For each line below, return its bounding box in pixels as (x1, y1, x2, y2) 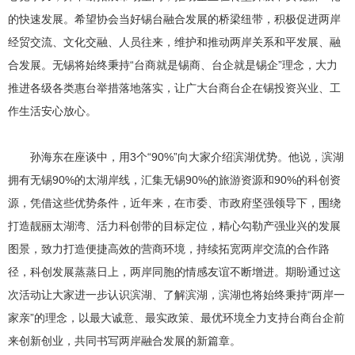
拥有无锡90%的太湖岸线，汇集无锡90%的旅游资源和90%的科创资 (8, 173, 342, 186)
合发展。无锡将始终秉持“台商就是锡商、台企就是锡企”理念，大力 (8, 58, 338, 71)
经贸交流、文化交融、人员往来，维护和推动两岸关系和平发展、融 (8, 35, 342, 48)
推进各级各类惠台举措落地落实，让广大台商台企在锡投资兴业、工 (8, 81, 342, 94)
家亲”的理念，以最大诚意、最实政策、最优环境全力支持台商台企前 (8, 311, 345, 324)
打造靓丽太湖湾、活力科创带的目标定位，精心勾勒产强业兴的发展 (8, 219, 342, 232)
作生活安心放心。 (8, 104, 97, 117)
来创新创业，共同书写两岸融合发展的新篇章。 (8, 334, 242, 347)
